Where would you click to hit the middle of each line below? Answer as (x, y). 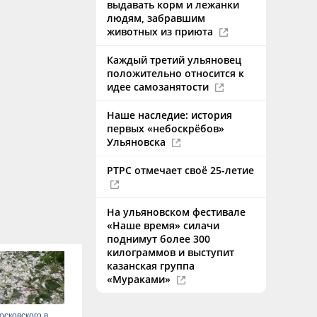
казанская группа (151, 266)
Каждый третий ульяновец (174, 60)
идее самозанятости (159, 87)
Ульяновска (138, 142)
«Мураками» (140, 279)
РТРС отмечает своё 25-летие (180, 170)
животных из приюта (161, 31)
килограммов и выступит (171, 252)
